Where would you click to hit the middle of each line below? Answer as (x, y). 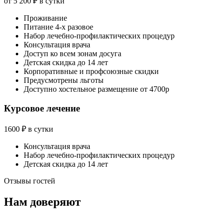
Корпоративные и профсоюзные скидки (91, 72)
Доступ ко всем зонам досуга (73, 54)
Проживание (45, 18)
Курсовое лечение (42, 108)
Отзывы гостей (30, 181)
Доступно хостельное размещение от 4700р (96, 89)
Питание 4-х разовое (58, 27)
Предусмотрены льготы (64, 80)
